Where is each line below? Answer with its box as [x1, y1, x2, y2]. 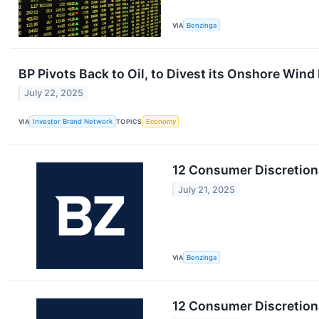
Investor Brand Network [33, 117, 113, 125]
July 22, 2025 [24, 88, 84, 99]
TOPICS [116, 117, 142, 125]
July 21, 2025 [178, 184, 236, 195]
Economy [145, 117, 176, 125]
